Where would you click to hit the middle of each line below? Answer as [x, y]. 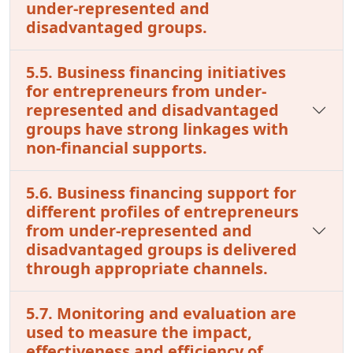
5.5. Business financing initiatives [156, 72]
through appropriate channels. [147, 268]
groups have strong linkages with [157, 128]
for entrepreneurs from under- [146, 91]
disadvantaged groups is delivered [162, 249]
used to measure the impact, [139, 332]
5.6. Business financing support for [161, 192]
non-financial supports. [117, 147]
